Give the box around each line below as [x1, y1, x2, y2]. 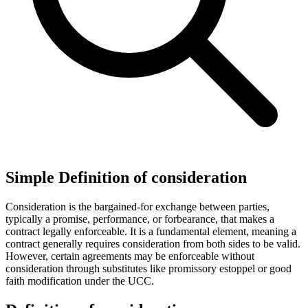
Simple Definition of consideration [5, 168, 247, 186]
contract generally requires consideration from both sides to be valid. [5, 237, 300, 250]
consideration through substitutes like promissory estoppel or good [5, 262, 291, 274]
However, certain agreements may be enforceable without [5, 250, 254, 262]
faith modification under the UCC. [5, 274, 154, 287]
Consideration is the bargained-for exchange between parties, [5, 200, 269, 212]
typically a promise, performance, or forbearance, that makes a [5, 212, 274, 225]
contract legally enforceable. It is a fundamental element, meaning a [5, 225, 296, 237]
